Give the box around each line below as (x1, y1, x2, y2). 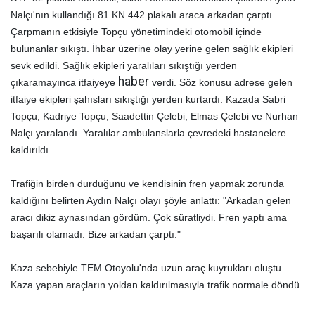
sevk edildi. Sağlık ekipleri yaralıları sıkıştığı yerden (11, 60, 237, 71)
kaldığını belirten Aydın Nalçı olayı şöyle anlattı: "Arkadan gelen (11, 195, 291, 206)
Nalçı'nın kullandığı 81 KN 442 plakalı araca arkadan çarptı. (11, 9, 275, 20)
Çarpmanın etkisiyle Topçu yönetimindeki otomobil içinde (11, 26, 262, 37)
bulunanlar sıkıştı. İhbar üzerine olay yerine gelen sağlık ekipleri (11, 43, 293, 54)
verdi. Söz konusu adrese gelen (149, 77, 292, 88)
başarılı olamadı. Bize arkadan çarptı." (11, 229, 184, 240)
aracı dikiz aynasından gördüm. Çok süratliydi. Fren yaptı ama (11, 212, 287, 223)
